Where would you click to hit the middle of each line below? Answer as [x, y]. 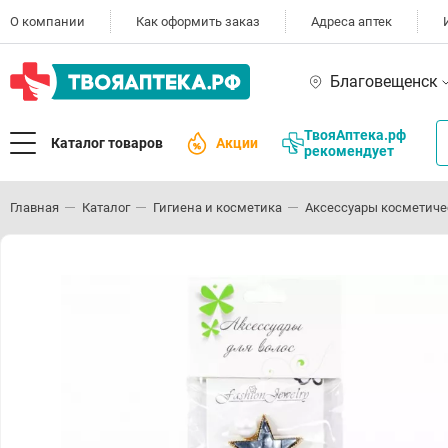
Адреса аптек [351, 21]
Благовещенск [384, 81]
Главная [34, 207]
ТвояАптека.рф [355, 134]
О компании [47, 21]
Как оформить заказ [198, 21]
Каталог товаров [107, 142]
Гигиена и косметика [217, 207]
